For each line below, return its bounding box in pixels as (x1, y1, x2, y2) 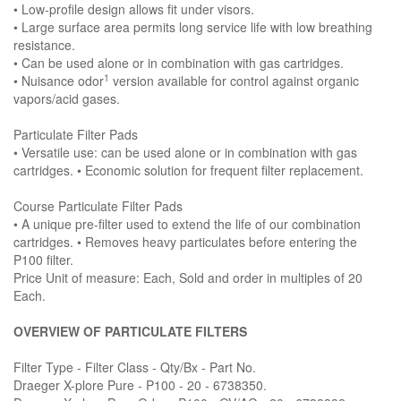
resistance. (13, 36, 75, 55)
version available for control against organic (109, 72, 359, 90)
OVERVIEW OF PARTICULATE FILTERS (13, 322, 247, 341)
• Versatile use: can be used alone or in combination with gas (13, 143, 357, 162)
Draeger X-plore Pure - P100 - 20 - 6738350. (13, 376, 267, 395)
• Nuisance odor (13, 72, 104, 90)
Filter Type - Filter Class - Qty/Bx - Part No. (13, 358, 256, 377)
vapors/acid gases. (13, 90, 120, 108)
